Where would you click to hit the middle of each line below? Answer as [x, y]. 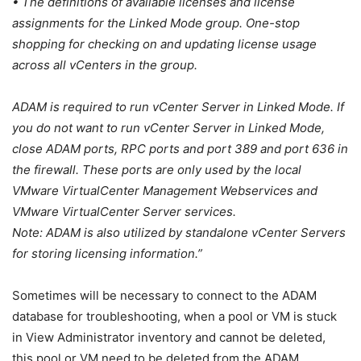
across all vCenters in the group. [105, 65]
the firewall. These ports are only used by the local [157, 170]
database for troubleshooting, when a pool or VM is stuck [174, 317]
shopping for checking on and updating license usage [164, 44]
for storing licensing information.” [107, 254]
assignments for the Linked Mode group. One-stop [156, 23]
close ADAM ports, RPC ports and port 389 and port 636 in [180, 149]
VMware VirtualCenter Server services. [124, 212]
